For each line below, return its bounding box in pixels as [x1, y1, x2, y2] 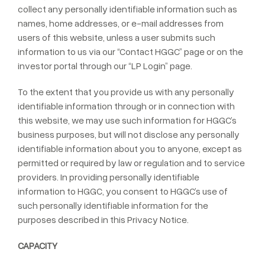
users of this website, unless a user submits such [18, 31, 215, 43]
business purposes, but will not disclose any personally [18, 128, 240, 140]
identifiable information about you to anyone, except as [18, 143, 242, 154]
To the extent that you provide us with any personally [18, 86, 234, 98]
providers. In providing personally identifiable [18, 171, 199, 183]
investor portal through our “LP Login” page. [18, 60, 192, 72]
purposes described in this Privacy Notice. [18, 214, 189, 225]
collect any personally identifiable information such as [18, 3, 237, 15]
